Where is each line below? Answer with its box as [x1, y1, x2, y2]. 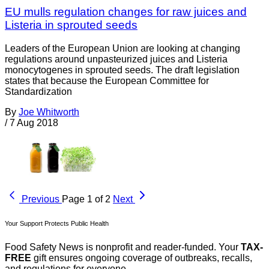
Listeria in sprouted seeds [5, 19, 138, 32]
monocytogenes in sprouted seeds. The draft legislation [5, 64, 240, 75]
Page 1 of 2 [62, 193, 110, 204]
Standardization [5, 86, 72, 97]
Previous [22, 193, 59, 204]
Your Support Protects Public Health [5, 219, 109, 227]
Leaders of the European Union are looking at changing [5, 43, 240, 53]
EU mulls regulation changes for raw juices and [5, 5, 247, 19]
